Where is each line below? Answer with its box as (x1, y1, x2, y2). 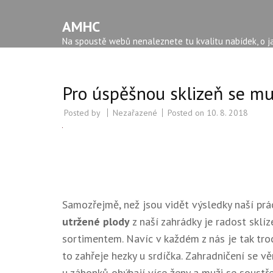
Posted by (64, 107, 102, 118)
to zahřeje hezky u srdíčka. (62, 248, 185, 263)
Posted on (168, 107, 207, 118)
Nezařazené (113, 107, 157, 118)
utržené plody (62, 214, 130, 229)
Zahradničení (185, 248, 244, 263)
